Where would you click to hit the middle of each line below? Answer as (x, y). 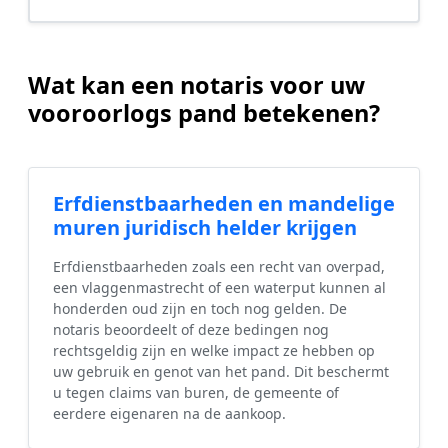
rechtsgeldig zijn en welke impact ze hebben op (214, 351)
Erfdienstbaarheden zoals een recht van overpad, (219, 267)
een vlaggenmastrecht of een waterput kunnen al (219, 288)
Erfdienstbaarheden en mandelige (224, 204)
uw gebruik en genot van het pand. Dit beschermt (221, 372)
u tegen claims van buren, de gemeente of (196, 393)
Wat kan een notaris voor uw (196, 85)
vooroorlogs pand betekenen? (204, 113)
